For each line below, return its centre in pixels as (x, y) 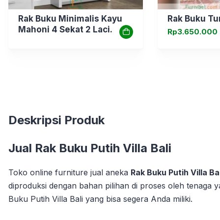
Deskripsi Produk (56, 120)
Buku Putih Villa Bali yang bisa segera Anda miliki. (100, 199)
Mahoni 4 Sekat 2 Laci (64, 29)
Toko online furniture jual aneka (68, 172)
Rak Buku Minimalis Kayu (70, 18)
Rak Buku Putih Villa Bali (103, 148)
